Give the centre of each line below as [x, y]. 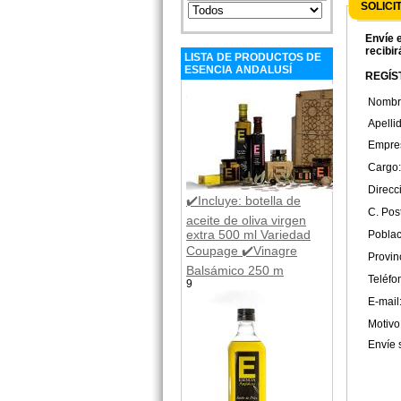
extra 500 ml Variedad [248, 234]
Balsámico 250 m [235, 270]
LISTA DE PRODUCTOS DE [253, 57]
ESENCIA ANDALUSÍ [238, 69]
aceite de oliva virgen [246, 220]
